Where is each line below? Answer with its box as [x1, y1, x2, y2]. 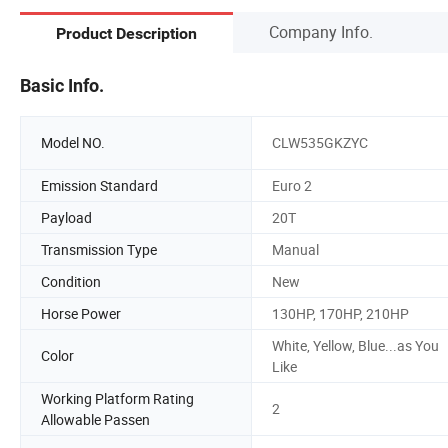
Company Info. [269, 20, 373, 43]
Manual [272, 239, 319, 259]
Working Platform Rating [41, 388, 194, 408]
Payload [41, 207, 92, 227]
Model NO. [41, 133, 105, 153]
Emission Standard [41, 175, 158, 195]
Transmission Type [41, 239, 157, 259]
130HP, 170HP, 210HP [272, 303, 409, 323]
